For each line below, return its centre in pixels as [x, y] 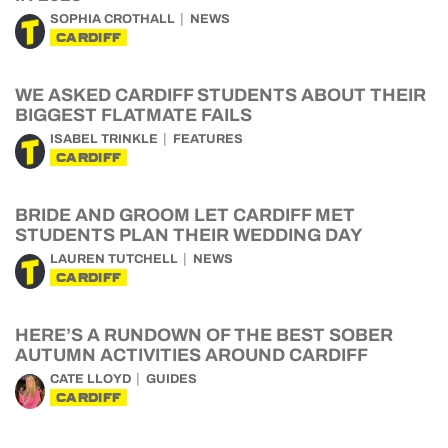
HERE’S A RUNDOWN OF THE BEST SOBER [204, 335]
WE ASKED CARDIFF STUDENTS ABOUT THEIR [220, 95]
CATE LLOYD [90, 379]
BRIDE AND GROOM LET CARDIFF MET [185, 215]
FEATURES [208, 139]
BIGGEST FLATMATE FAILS [133, 115]
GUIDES [171, 379]
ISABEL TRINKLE [104, 139]
